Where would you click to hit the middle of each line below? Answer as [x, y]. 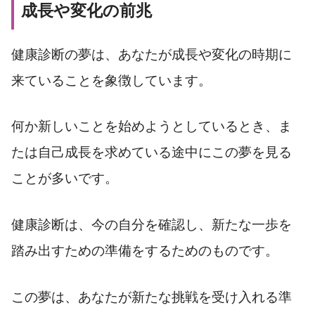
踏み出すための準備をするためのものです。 [145, 251]
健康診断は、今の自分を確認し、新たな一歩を [152, 225]
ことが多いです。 [65, 179]
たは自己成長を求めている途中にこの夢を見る [152, 153]
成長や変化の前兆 [86, 11]
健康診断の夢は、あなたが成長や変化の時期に [152, 54]
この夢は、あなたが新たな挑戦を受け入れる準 [152, 297]
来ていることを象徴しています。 [111, 80]
